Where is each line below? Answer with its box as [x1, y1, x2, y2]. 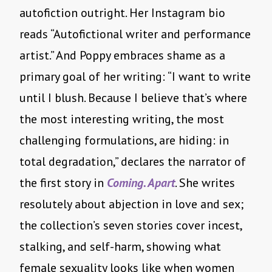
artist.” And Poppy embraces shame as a [19, 47, 225, 64]
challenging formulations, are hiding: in [19, 132, 229, 149]
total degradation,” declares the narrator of [19, 154, 246, 170]
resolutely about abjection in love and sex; [19, 196, 243, 212]
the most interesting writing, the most [19, 111, 224, 127]
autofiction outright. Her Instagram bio [19, 5, 225, 21]
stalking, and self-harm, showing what [19, 239, 221, 255]
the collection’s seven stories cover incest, [19, 217, 242, 234]
